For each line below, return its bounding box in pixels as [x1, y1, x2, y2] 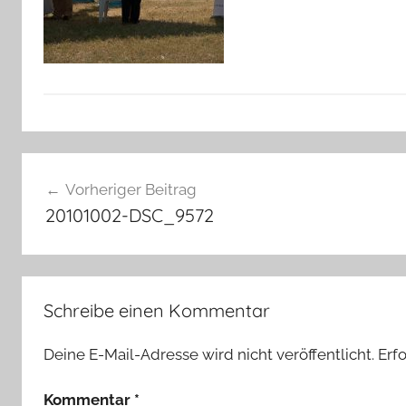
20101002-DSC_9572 [44, 203, 214, 227]
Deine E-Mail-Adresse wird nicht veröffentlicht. [43, 345, 374, 364]
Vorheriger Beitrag [64, 179, 197, 198]
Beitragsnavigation [21, 155, 235, 183]
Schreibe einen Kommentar [43, 299, 270, 323]
